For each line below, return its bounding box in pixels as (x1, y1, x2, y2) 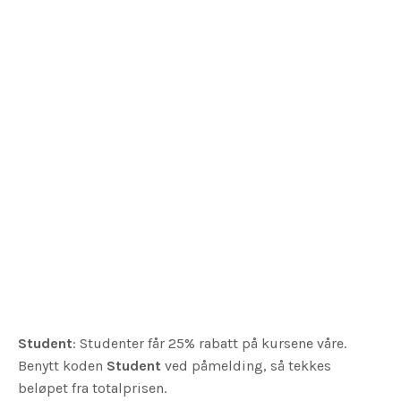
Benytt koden (18, 356, 107, 374)
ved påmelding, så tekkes (161, 356, 331, 374)
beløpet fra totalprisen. (18, 379, 166, 397)
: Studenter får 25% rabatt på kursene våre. (73, 334, 346, 352)
